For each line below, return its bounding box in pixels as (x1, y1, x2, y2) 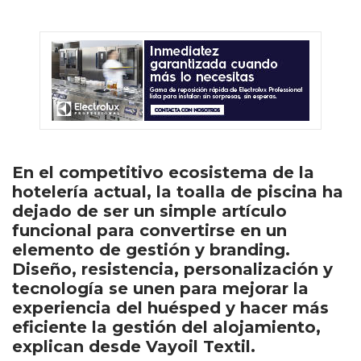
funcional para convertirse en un (12, 221, 287, 240)
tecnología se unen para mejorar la (12, 279, 309, 298)
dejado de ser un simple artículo (12, 201, 287, 221)
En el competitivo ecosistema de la (12, 163, 314, 182)
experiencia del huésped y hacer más (12, 298, 329, 317)
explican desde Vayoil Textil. (12, 337, 255, 356)
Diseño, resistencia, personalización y (12, 259, 333, 279)
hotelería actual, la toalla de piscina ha (12, 182, 343, 201)
